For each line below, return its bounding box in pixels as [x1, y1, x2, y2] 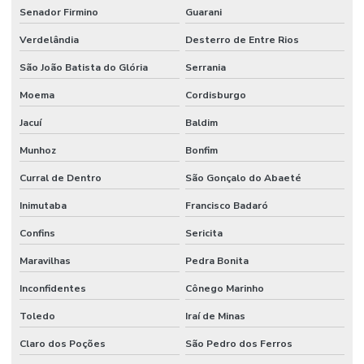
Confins [19, 226, 55, 240]
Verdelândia [19, 32, 79, 46]
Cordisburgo [184, 88, 246, 102]
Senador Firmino [19, 5, 98, 19]
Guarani [184, 5, 222, 19]
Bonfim [184, 143, 218, 157]
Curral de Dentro [19, 171, 102, 184]
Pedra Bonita [184, 253, 249, 267]
